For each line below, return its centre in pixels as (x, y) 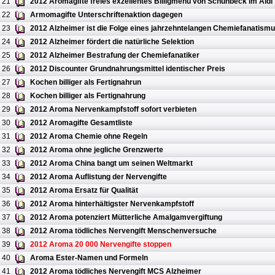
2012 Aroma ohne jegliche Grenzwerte (97, 150)
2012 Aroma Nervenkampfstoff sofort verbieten (113, 110)
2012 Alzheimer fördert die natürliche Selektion (112, 42)
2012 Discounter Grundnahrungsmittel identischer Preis (128, 69)
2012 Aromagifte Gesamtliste (81, 123)
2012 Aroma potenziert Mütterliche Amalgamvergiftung (126, 218)
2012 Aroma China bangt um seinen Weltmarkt (111, 164)
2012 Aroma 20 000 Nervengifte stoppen (101, 245)
